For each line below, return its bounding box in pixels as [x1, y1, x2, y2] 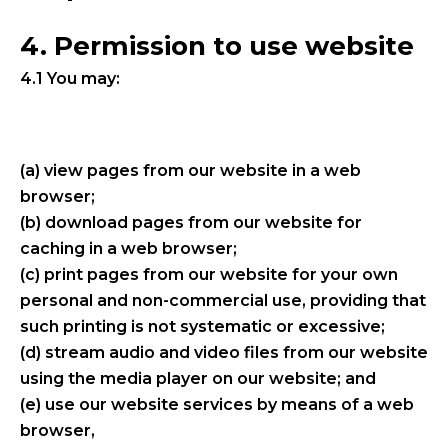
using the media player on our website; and [20, 368, 376, 388]
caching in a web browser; [20, 238, 237, 258]
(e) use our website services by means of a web [20, 394, 414, 414]
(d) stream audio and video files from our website [20, 342, 428, 362]
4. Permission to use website [20, 29, 414, 62]
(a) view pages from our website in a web [20, 160, 361, 180]
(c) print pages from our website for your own [20, 264, 398, 284]
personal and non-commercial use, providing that [20, 290, 426, 310]
